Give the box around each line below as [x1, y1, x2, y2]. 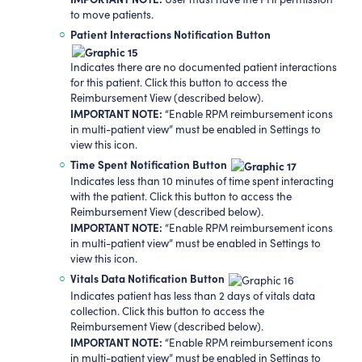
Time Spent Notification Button [69, 157, 229, 171]
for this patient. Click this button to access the [69, 75, 287, 90]
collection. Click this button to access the [69, 303, 264, 318]
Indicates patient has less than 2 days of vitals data [69, 288, 315, 303]
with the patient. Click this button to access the [69, 189, 292, 204]
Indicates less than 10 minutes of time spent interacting [69, 174, 334, 189]
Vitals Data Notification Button [69, 271, 225, 286]
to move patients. [69, 7, 154, 23]
